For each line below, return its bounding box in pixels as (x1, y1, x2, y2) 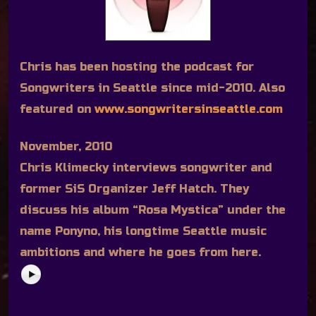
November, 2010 (20, 139, 112, 153)
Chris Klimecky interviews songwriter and (20, 160, 272, 174)
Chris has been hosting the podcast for (20, 60, 254, 74)
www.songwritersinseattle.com (95, 102, 283, 116)
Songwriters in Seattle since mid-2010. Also (20, 81, 285, 95)
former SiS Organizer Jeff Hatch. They (20, 181, 249, 195)
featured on (20, 102, 95, 116)
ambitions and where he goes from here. (20, 245, 261, 259)
